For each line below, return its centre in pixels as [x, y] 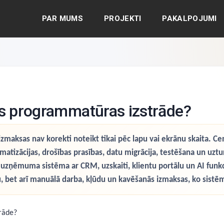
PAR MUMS [62, 18]
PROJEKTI [123, 18]
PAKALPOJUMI [189, 18]
